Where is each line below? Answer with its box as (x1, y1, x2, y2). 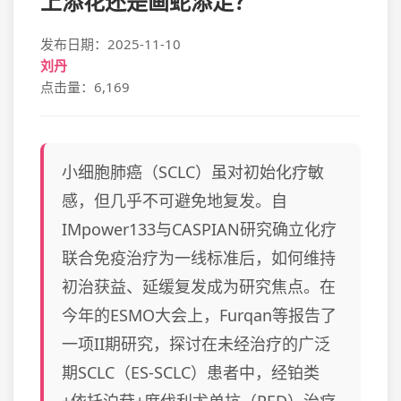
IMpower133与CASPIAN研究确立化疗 (62, 218, 337, 240)
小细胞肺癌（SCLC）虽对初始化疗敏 (62, 161, 324, 183)
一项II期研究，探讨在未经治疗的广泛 (62, 333, 330, 354)
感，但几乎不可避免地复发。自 (62, 190, 287, 211)
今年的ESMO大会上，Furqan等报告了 (62, 304, 337, 326)
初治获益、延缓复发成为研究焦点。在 (62, 276, 336, 297)
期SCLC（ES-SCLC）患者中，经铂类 (62, 362, 320, 383)
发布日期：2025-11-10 (40, 35, 181, 53)
